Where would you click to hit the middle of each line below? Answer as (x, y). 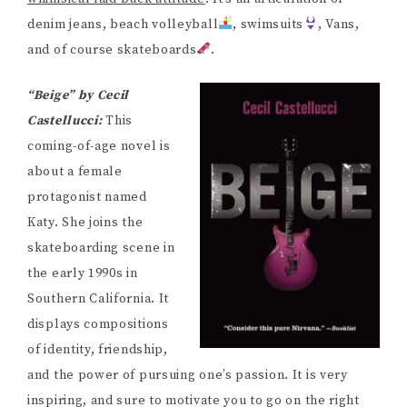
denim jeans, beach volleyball (123, 24)
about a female (75, 171)
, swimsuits (268, 24)
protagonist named (87, 197)
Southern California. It (99, 298)
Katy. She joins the (85, 222)
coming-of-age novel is (99, 146)
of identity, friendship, (98, 349)
